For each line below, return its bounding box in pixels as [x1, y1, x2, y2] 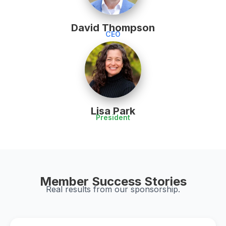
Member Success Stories [39, 174, 187, 189]
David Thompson [71, 22, 155, 34]
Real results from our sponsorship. [46, 184, 180, 195]
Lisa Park [91, 104, 135, 117]
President [96, 112, 130, 122]
